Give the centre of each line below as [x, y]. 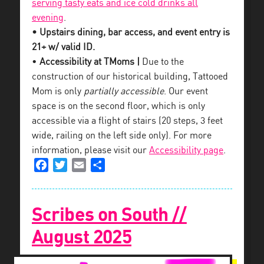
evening [48, 18]
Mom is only [58, 92]
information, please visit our [90, 151]
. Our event [186, 92]
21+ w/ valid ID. [63, 47]
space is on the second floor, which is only [118, 106]
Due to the [162, 62]
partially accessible [124, 92]
